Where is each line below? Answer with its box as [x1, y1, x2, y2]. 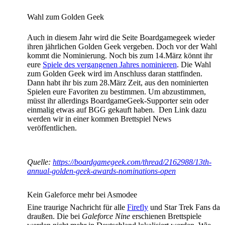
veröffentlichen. [27, 124, 77, 133]
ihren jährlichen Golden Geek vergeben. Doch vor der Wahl [27, 42, 217, 51]
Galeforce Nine [82, 212, 130, 221]
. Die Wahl [177, 60, 211, 69]
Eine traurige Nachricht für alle [27, 203, 127, 212]
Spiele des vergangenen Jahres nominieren [43, 60, 177, 69]
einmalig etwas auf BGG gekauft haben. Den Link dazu [27, 105, 206, 115]
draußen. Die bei [27, 212, 82, 221]
